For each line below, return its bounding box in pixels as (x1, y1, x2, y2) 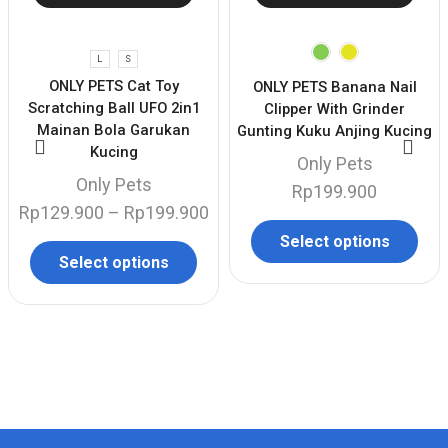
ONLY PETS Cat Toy (48, 76, 179, 95)
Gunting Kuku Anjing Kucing (237, 122, 432, 141)
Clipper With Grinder (264, 100, 405, 119)
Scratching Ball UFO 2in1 (27, 98, 200, 117)
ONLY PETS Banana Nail (252, 78, 417, 97)
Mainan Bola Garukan (37, 120, 190, 139)
